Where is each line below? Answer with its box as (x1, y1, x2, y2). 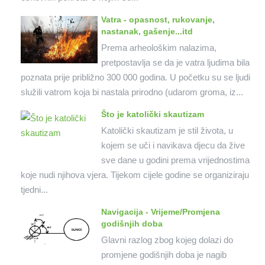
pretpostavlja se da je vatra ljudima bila (101, 57, 250, 67)
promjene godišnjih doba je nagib (101, 249, 227, 260)
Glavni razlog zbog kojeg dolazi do (101, 234, 233, 245)
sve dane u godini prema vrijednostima (101, 154, 250, 165)
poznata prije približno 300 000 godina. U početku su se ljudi (20, 72, 250, 82)
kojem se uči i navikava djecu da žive (101, 140, 245, 150)
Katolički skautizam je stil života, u (101, 125, 233, 135)
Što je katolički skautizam (101, 109, 204, 119)
